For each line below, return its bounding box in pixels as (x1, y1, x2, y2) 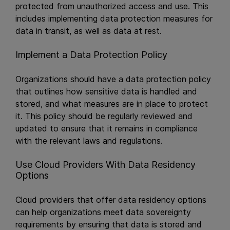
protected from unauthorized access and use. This (15, 1, 208, 11)
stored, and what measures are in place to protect (15, 99, 208, 109)
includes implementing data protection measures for (15, 13, 213, 24)
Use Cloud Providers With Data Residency (15, 159, 196, 170)
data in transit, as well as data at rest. (15, 26, 162, 36)
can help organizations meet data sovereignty (15, 207, 191, 217)
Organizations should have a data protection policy (15, 74, 211, 84)
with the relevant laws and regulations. (15, 136, 163, 146)
